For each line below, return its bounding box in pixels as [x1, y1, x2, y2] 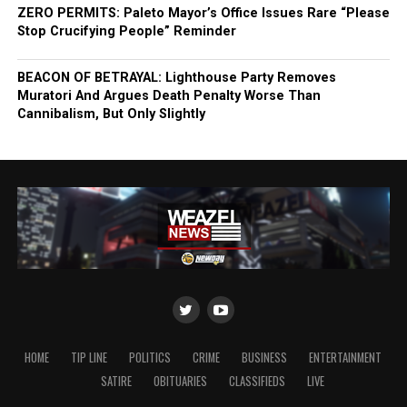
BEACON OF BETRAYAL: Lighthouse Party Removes [16, 70, 336, 85]
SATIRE [100, 372, 132, 391]
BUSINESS [242, 349, 288, 367]
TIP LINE [71, 349, 108, 367]
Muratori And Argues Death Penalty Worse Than [16, 88, 321, 104]
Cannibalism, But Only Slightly [16, 106, 205, 122]
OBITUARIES [153, 372, 207, 391]
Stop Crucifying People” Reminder [16, 24, 236, 39]
